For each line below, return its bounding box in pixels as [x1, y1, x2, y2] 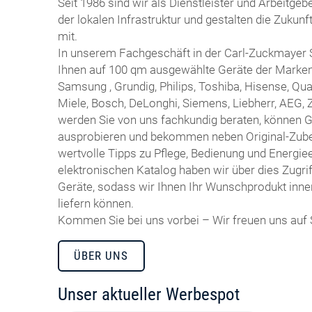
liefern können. [58, 196, 134, 210]
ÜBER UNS [74, 249, 129, 263]
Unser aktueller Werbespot [58, 283, 240, 304]
